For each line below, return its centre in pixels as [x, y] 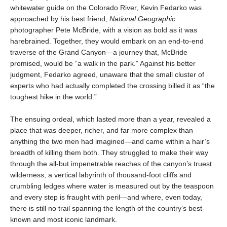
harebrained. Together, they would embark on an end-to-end [107, 41]
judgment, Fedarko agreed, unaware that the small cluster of [107, 74]
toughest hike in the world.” [53, 97]
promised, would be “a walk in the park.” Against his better [103, 63]
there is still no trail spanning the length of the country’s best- [107, 208]
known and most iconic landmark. [64, 219]
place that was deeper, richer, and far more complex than [102, 130]
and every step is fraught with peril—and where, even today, [106, 197]
